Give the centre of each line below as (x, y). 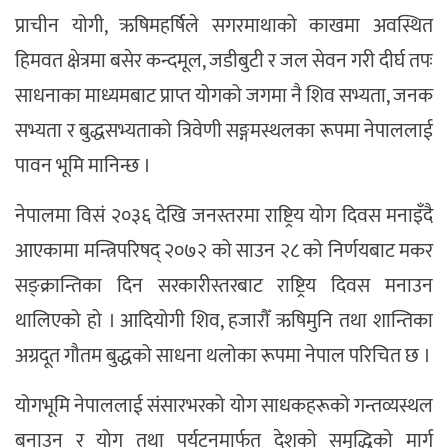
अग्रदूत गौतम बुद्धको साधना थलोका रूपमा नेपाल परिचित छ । (223, 355)
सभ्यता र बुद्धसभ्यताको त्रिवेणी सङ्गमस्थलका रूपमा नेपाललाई (224, 130)
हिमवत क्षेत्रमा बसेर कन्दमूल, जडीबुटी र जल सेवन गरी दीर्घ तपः (224, 60)
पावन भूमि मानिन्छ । (83, 165)
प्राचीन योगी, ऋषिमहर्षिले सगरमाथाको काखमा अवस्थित (224, 25)
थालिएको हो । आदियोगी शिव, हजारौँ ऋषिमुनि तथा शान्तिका (224, 320)
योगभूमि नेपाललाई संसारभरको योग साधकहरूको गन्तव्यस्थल (224, 405)
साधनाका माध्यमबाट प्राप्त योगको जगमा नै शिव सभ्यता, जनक (224, 95)
